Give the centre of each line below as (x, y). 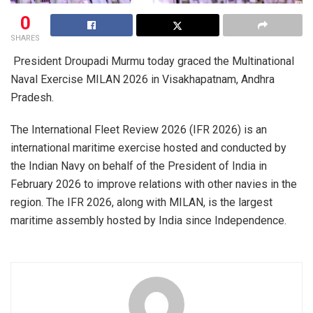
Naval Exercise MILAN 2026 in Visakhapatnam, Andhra (143, 79)
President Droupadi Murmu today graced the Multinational (152, 61)
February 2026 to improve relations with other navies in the (154, 184)
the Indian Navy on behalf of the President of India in (139, 166)
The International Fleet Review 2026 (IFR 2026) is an (139, 129)
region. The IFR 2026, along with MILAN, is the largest (141, 202)
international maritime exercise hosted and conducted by (148, 147)
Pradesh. (32, 97)
